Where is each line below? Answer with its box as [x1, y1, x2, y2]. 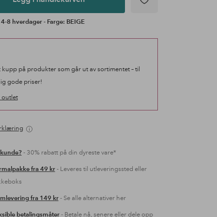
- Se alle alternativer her [58, 194, 126, 202]
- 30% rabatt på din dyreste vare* [21, 149, 116, 156]
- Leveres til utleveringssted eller [55, 165, 147, 173]
